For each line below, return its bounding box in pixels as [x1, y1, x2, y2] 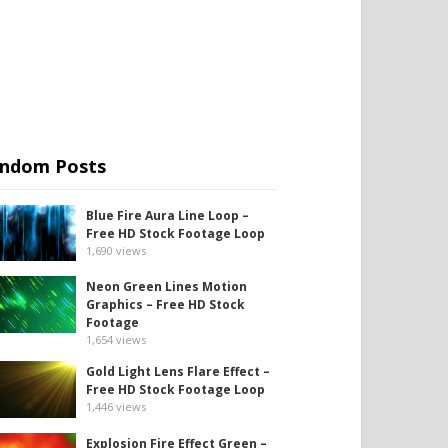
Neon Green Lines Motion [86, 278, 247, 296]
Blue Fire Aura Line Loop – [86, 207, 249, 224]
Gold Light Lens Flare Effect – [86, 363, 270, 381]
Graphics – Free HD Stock [86, 296, 245, 314]
